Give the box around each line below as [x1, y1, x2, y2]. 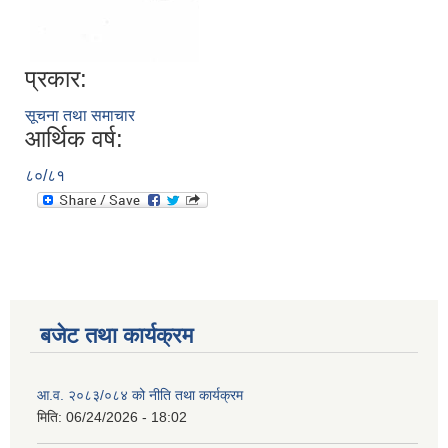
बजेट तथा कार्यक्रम [40, 323, 193, 349]
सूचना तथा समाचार [25, 107, 135, 125]
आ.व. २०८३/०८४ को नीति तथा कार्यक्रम [37, 387, 243, 404]
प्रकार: [25, 65, 87, 93]
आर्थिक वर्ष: [25, 125, 123, 153]
